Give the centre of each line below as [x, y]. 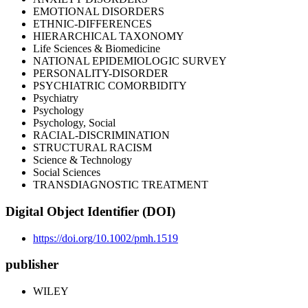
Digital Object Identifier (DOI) [90, 212]
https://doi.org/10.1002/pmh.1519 [106, 238]
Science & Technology [82, 160]
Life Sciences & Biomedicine [97, 49]
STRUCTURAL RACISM [92, 148]
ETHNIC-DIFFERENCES [92, 24]
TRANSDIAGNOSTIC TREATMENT [121, 185]
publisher [32, 265]
